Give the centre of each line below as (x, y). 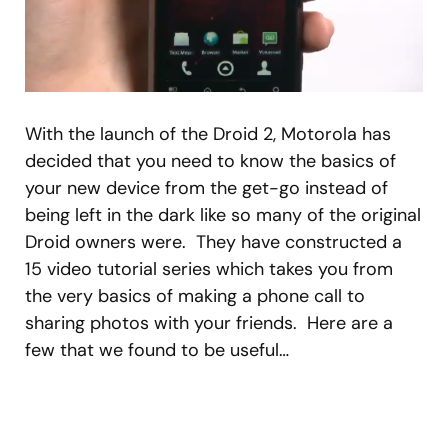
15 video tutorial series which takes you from (209, 268)
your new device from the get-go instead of (206, 187)
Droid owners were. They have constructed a (213, 241)
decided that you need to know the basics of (210, 160)
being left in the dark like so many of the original (223, 214)
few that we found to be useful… (157, 349)
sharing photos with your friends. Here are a (209, 322)
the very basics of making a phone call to (195, 295)
